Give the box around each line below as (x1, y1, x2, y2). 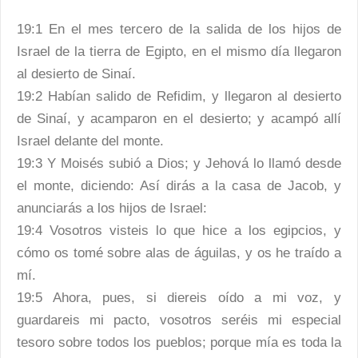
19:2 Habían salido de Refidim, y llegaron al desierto (17, 89, 341, 104)
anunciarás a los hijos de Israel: (17, 201, 207, 216)
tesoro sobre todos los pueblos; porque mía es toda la (17, 335, 341, 350)
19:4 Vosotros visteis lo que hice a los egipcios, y (17, 223, 341, 238)
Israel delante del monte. (17, 133, 164, 149)
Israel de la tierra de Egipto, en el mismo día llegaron (17, 44, 341, 59)
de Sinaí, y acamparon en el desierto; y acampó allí (17, 111, 341, 126)
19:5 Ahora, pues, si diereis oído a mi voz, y (17, 290, 341, 305)
